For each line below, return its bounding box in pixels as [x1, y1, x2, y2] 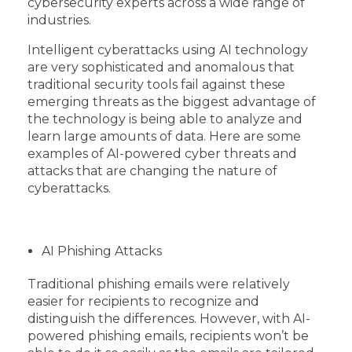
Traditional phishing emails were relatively [27, 276, 290, 291]
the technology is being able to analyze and [27, 111, 302, 126]
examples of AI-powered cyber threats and [27, 145, 297, 161]
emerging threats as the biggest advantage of [27, 93, 316, 109]
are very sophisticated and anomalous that [27, 59, 295, 75]
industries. [27, 12, 91, 27]
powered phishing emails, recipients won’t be [27, 328, 309, 343]
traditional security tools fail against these [27, 76, 285, 92]
